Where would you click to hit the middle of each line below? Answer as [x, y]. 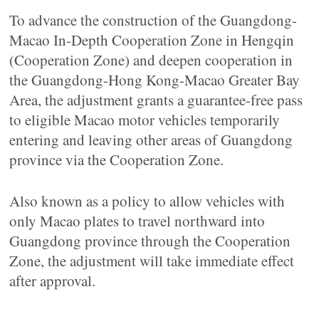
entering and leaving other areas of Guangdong [151, 140]
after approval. [53, 281]
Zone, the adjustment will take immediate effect [152, 261]
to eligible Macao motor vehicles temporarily [145, 120]
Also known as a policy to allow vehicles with [147, 201]
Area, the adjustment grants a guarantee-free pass [156, 100]
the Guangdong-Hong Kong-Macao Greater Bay [155, 80]
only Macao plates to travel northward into [137, 221]
